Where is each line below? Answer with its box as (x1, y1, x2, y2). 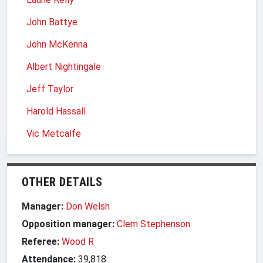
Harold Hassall (26, 105, 86, 117)
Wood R (62, 235, 94, 247)
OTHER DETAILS (22, 174, 103, 189)
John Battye (26, 16, 77, 28)
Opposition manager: (22, 218, 117, 230)
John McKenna (26, 38, 87, 50)
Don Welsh (66, 200, 110, 212)
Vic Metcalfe (26, 127, 81, 139)
